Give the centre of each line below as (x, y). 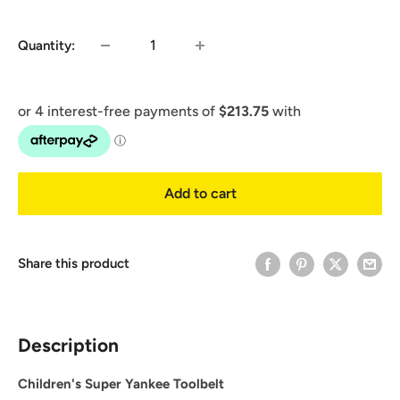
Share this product (74, 264)
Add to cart (200, 193)
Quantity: (46, 45)
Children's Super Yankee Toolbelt (121, 384)
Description (68, 345)
